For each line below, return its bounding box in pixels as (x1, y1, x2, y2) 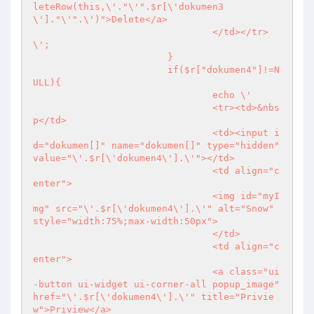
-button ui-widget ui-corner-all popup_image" (33, 279, 280, 289)
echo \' (33, 90, 212, 100)
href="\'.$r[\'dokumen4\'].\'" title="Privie (33, 292, 274, 302)
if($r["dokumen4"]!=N (33, 64, 168, 75)
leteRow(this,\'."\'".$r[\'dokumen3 (33, 1, 224, 12)
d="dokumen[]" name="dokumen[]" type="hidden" (33, 140, 280, 151)
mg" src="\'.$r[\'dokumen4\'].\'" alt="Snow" (33, 203, 274, 214)
